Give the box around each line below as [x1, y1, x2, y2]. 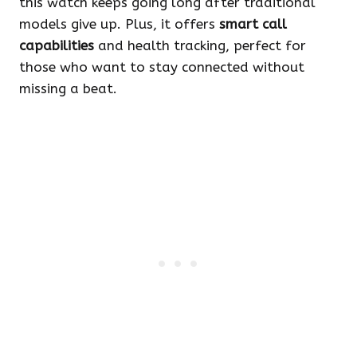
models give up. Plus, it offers [19, 16, 219, 33]
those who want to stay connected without [19, 59, 304, 76]
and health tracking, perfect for [94, 37, 306, 54]
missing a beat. [19, 80, 117, 97]
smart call [219, 16, 287, 33]
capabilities [19, 37, 94, 54]
